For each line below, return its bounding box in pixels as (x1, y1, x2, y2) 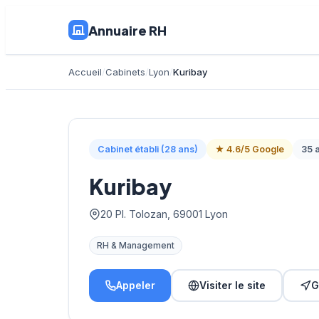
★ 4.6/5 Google (215, 144, 284, 155)
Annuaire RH (88, 21, 167, 38)
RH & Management (97, 241, 174, 251)
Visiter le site (199, 279, 266, 292)
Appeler (116, 279, 155, 292)
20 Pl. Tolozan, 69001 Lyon (100, 208, 228, 221)
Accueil (68, 66, 102, 78)
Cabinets (105, 66, 145, 78)
